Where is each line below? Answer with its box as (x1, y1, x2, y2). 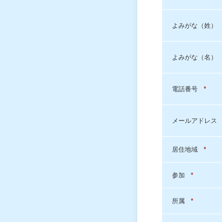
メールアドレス (172, 117, 221, 124)
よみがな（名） (172, 54, 221, 61)
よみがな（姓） (172, 22, 221, 29)
